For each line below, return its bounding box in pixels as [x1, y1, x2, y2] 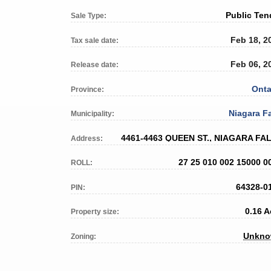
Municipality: [71, 109, 114, 119]
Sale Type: [71, 11, 106, 21]
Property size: [71, 207, 119, 217]
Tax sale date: [71, 36, 119, 45]
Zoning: [71, 232, 96, 241]
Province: [71, 85, 104, 94]
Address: [71, 134, 103, 143]
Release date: [71, 60, 119, 70]
